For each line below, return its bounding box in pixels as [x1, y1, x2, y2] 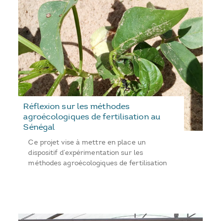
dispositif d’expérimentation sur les [28, 148, 144, 157]
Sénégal [23, 121, 55, 132]
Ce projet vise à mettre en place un [28, 138, 146, 147]
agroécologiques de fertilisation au [23, 111, 160, 121]
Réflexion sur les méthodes [23, 101, 130, 111]
